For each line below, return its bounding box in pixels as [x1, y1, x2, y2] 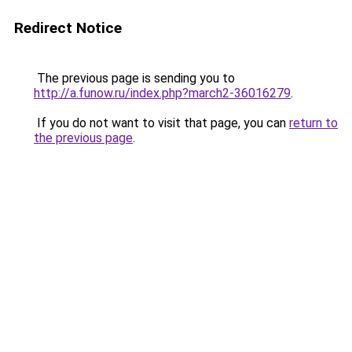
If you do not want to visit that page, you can [34, 115, 289, 130]
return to [289, 115, 338, 130]
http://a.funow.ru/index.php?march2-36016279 [34, 86, 291, 101]
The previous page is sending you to [34, 71, 235, 86]
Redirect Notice [14, 19, 122, 37]
